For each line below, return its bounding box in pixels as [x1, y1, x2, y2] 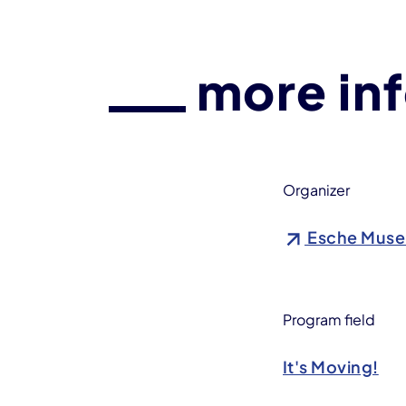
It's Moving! [283, 355, 379, 377]
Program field [283, 309, 375, 329]
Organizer [283, 179, 350, 199]
